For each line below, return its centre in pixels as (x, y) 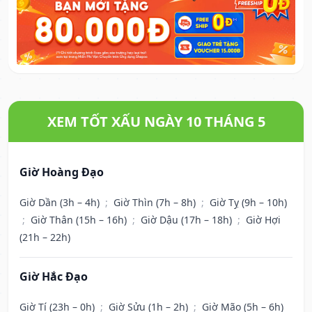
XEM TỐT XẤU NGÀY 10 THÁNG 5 (156, 122)
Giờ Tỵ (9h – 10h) (248, 203)
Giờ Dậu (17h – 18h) (188, 220)
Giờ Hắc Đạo (54, 277)
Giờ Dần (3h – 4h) (61, 203)
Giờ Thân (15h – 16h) (80, 220)
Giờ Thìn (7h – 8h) (156, 203)
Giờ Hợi (263, 220)
